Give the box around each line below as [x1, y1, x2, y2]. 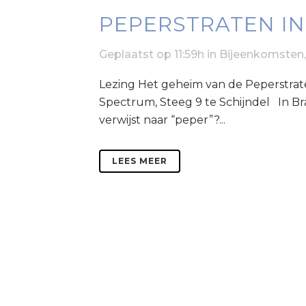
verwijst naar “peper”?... [99, 113, 225, 126]
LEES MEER [112, 155, 167, 166]
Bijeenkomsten [219, 47, 304, 61]
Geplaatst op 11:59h [99, 47, 204, 61]
